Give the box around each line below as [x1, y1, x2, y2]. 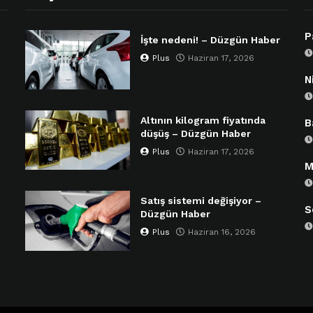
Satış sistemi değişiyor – [140, 195, 262, 207]
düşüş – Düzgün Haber [140, 128, 252, 140]
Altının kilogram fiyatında [140, 115, 266, 126]
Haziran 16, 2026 [188, 227, 256, 238]
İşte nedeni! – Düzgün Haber [140, 34, 281, 45]
